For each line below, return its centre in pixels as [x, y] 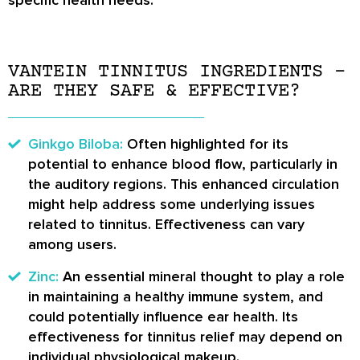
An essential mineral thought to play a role [202, 277]
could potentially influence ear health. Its [163, 317]
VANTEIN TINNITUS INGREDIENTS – [177, 72]
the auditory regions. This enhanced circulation [184, 184]
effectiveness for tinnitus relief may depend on [185, 337]
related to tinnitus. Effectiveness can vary [166, 225]
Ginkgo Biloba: [76, 144]
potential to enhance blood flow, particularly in [183, 164]
